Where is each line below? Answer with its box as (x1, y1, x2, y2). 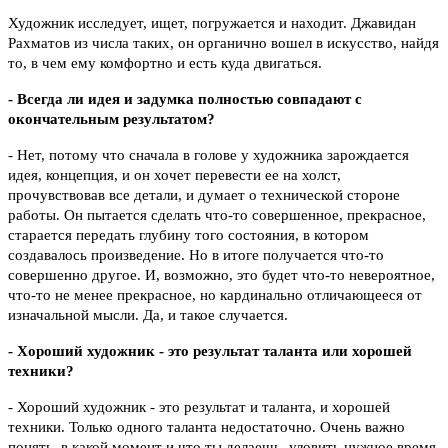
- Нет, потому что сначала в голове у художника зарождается (8, 147, 409, 164)
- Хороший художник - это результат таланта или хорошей (8, 343, 412, 360)
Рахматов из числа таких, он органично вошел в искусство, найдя (8, 35, 439, 52)
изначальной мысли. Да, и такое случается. (8, 307, 288, 324)
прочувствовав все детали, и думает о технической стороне (8, 187, 400, 204)
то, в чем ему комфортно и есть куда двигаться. (8, 55, 322, 72)
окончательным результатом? (8, 111, 215, 128)
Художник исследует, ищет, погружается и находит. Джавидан (8, 15, 416, 32)
